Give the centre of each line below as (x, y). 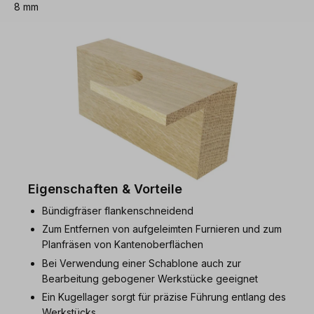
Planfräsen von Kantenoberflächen (123, 245)
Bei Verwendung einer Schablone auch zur (142, 263)
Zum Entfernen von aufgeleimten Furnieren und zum (162, 229)
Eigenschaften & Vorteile (105, 189)
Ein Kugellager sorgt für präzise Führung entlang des (164, 297)
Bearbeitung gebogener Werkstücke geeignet (150, 278)
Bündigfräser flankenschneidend (118, 210)
